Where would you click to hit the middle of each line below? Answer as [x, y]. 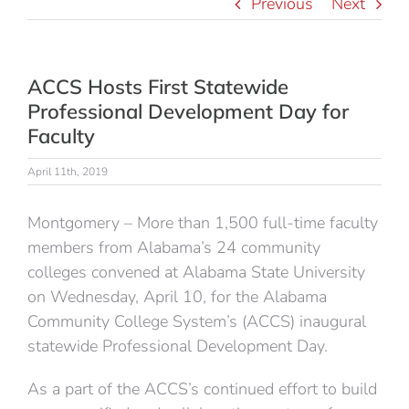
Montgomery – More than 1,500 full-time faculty [203, 223]
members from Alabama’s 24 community [174, 247]
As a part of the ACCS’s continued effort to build [202, 389]
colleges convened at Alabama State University [196, 272]
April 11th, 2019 [68, 172]
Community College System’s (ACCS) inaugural [197, 321]
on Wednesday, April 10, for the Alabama [177, 297]
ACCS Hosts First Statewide [158, 87]
